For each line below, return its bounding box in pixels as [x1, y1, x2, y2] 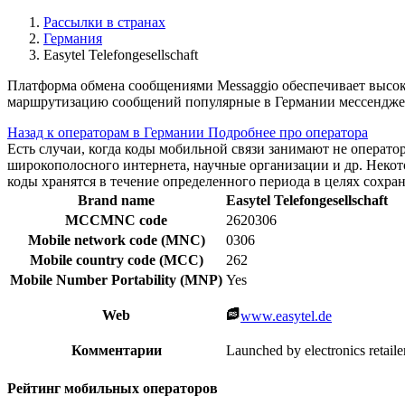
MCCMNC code [65, 212, 167, 228]
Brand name [78, 192, 155, 208]
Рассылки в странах [43, 14, 165, 30]
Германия [43, 30, 102, 46]
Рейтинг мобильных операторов [7, 381, 218, 397]
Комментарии [71, 342, 162, 358]
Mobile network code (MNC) [27, 231, 205, 248]
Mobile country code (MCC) [29, 251, 203, 268]
